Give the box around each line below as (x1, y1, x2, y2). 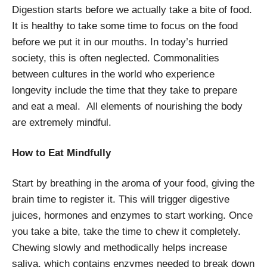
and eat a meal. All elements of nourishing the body (12, 101, 243, 112)
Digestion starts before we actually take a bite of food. (12, 4, 252, 15)
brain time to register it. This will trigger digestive (12, 194, 229, 205)
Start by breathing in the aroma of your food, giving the (12, 178, 254, 189)
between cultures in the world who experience (12, 69, 215, 80)
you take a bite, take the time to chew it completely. (12, 226, 241, 237)
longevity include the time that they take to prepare (12, 85, 237, 96)
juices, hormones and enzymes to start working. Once (12, 210, 253, 221)
